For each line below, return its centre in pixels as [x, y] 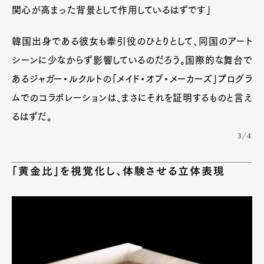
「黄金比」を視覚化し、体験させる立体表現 [119, 171]
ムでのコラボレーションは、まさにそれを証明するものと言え [132, 98]
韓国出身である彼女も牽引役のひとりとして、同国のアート [132, 41]
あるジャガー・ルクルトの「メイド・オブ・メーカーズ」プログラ [132, 79]
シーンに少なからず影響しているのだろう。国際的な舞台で [132, 60]
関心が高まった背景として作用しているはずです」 [112, 10]
